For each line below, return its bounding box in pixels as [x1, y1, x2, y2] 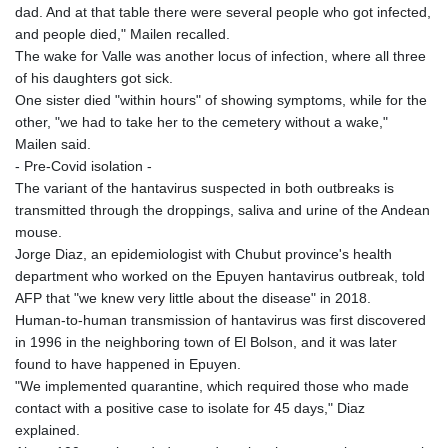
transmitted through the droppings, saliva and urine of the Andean [15, 202, 430, 219]
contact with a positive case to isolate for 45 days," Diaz [15, 400, 365, 417]
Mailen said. [15, 136, 91, 153]
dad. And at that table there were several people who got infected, [15, 4, 431, 21]
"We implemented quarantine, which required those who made [15, 378, 409, 395]
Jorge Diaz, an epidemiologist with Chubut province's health [15, 246, 392, 263]
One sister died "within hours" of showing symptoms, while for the [15, 92, 427, 109]
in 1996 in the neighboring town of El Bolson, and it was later [15, 334, 397, 351]
